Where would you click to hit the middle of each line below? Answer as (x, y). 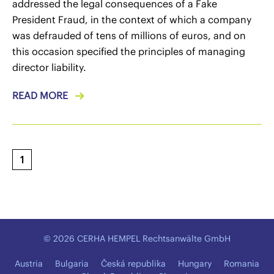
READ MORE (40, 95)
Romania (242, 264)
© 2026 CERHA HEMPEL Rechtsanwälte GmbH (137, 239)
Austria (29, 264)
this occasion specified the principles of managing (129, 51)
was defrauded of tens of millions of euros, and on (129, 35)
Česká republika (133, 264)
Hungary (195, 264)
